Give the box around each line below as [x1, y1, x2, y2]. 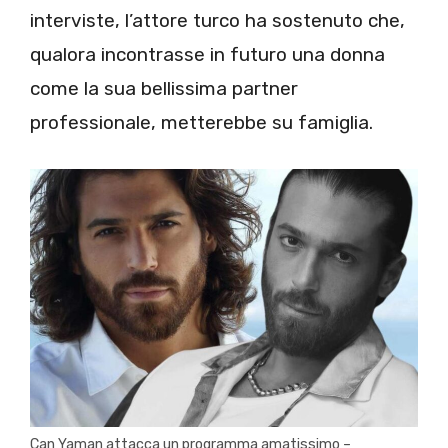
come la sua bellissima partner [30, 77, 298, 100]
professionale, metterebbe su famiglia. [30, 111, 373, 134]
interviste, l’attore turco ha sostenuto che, [30, 9, 405, 32]
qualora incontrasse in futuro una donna [30, 43, 385, 66]
